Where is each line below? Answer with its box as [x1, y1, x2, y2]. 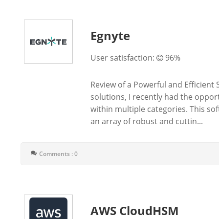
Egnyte [90, 27, 131, 44]
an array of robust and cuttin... [90, 116, 203, 127]
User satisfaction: [90, 52, 157, 63]
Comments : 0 [39, 150, 78, 158]
